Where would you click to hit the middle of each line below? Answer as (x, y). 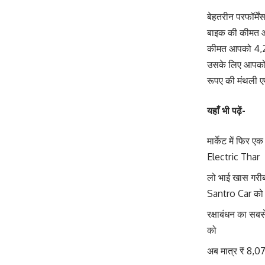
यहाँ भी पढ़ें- (226, 111)
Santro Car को (235, 193)
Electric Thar (233, 157)
